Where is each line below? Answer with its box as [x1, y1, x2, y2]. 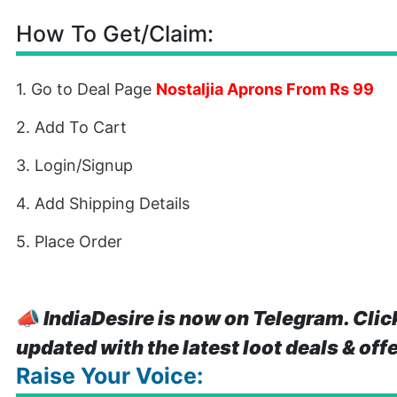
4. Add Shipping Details [16, 194, 190, 213]
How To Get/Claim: [16, 20, 214, 47]
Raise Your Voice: [16, 362, 203, 389]
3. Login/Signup [16, 156, 133, 175]
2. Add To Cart [16, 118, 127, 136]
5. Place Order [16, 232, 122, 251]
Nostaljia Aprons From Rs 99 [156, 80, 374, 98]
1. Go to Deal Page [16, 80, 156, 98]
